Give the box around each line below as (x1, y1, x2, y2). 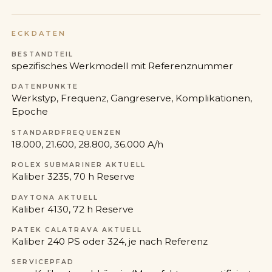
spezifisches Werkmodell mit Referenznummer (12, 59, 234, 72)
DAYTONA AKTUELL (12, 193, 98, 202)
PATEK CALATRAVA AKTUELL (12, 225, 142, 234)
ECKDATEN (12, 29, 67, 38)
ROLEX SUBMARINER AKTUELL (12, 161, 146, 169)
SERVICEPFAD (12, 258, 75, 267)
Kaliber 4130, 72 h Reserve (12, 203, 134, 215)
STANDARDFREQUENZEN (12, 128, 122, 137)
